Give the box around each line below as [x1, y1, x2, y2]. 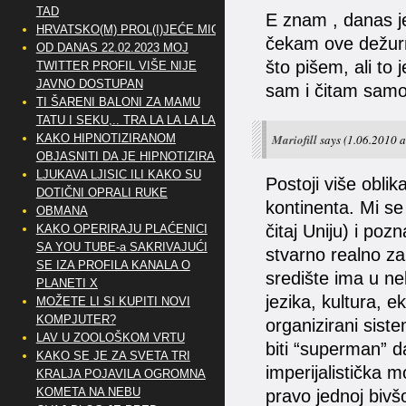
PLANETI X [35, 276, 98, 290]
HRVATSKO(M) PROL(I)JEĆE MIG [35, 23, 220, 36]
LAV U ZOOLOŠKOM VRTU [35, 331, 185, 344]
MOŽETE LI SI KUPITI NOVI [35, 295, 190, 308]
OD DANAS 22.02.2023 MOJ [35, 41, 188, 54]
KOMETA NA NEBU [35, 385, 140, 399]
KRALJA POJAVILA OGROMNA [35, 367, 206, 381]
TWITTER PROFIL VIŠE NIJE [35, 59, 197, 72]
